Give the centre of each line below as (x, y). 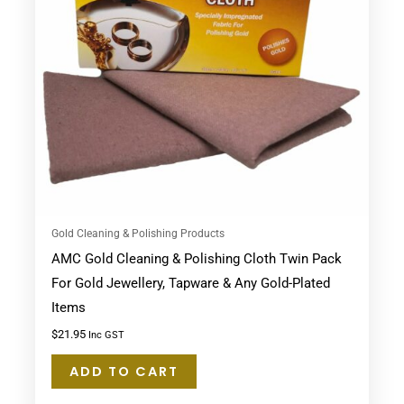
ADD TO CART (124, 371)
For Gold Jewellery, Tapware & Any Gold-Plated (190, 283)
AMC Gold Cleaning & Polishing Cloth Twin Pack (196, 258)
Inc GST (106, 335)
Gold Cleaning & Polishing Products (138, 234)
